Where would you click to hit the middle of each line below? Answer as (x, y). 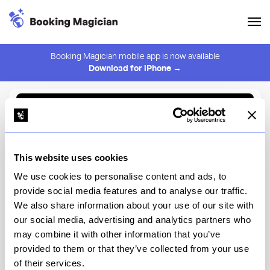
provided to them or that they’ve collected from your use (131, 249)
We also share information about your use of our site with (134, 205)
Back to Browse (139, 106)
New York (140, 220)
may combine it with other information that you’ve (117, 234)
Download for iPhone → (135, 69)
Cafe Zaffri (135, 198)
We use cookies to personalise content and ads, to (120, 176)
